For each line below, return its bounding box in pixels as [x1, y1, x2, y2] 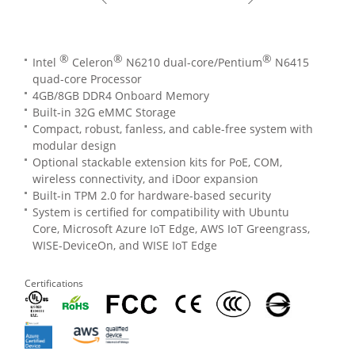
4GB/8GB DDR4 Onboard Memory [32, 88, 210, 104]
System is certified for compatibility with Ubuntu [32, 204, 290, 220]
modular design [32, 138, 117, 154]
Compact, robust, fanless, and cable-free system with [32, 121, 314, 137]
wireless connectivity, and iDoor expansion [32, 171, 259, 187]
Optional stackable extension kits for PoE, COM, [32, 155, 283, 170]
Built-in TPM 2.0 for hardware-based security [32, 188, 272, 204]
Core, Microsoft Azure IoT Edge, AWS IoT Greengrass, [32, 221, 311, 237]
